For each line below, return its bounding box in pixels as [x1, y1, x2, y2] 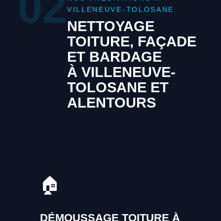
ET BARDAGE [67, 48, 162, 65]
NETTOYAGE [67, 18, 154, 34]
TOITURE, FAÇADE [67, 33, 196, 49]
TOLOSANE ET [67, 79, 169, 95]
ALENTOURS [67, 94, 156, 110]
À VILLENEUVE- [67, 64, 176, 80]
